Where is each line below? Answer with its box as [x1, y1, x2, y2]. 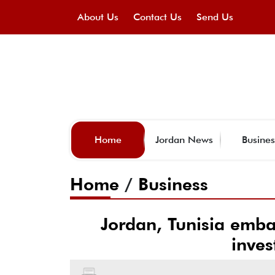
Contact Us [133, 11, 182, 23]
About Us [77, 11, 118, 23]
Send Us [196, 11, 233, 23]
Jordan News [155, 133, 213, 145]
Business [138, 173, 208, 195]
